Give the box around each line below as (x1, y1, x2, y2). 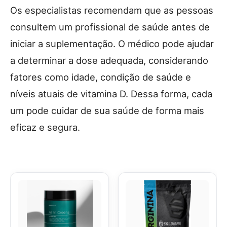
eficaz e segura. (10, 122, 80, 133)
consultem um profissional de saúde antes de (10, 21, 210, 32)
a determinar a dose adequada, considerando (10, 55, 208, 66)
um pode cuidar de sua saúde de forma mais (10, 105, 204, 116)
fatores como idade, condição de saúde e (10, 71, 191, 83)
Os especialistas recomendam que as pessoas (10, 5, 213, 16)
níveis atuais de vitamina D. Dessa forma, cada (10, 88, 212, 99)
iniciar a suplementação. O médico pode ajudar (10, 38, 214, 49)
